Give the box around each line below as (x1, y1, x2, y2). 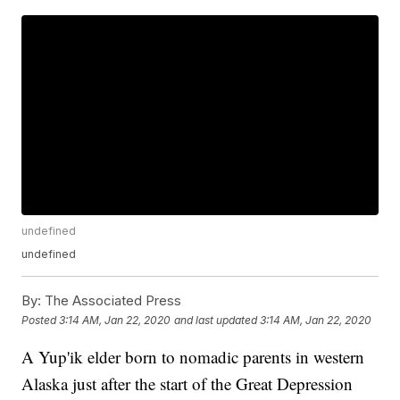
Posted (21, 312, 60, 327)
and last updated (174, 312, 258, 327)
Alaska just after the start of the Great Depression (21, 372, 354, 396)
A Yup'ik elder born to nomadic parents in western (21, 346, 365, 369)
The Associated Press (41, 292, 182, 310)
